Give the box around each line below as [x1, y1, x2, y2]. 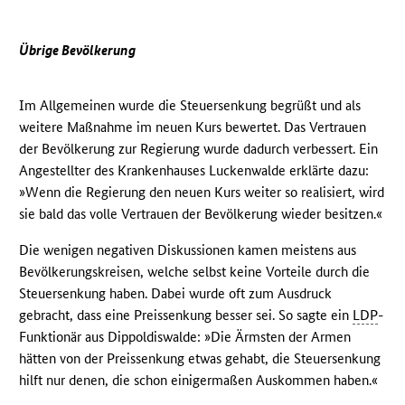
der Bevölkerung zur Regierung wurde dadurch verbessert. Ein [19, 139, 379, 157]
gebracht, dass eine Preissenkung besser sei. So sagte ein [19, 306, 353, 324]
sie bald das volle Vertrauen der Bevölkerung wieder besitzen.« [19, 204, 383, 222]
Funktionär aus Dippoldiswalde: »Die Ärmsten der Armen [19, 327, 352, 345]
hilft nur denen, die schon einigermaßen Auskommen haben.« [19, 371, 379, 389]
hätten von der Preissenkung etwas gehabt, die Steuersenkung [19, 349, 381, 367]
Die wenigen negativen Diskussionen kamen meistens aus [19, 240, 357, 259]
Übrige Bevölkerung [19, 41, 137, 59]
